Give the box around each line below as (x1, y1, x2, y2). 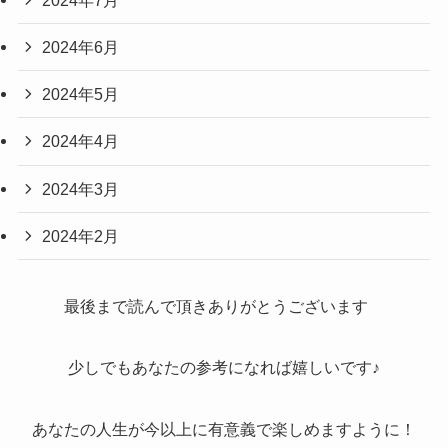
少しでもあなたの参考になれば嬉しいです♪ (68, 358, 380, 377)
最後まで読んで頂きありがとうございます (64, 297, 384, 316)
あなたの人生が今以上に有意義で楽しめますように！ (32, 419, 416, 438)
